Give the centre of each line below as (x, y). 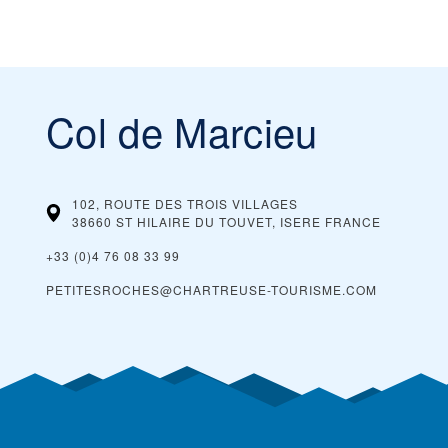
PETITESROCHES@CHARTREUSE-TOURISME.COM (211, 289)
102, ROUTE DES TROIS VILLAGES (185, 203)
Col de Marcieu (182, 130)
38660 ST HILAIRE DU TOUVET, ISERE (196, 221)
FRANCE (353, 221)
